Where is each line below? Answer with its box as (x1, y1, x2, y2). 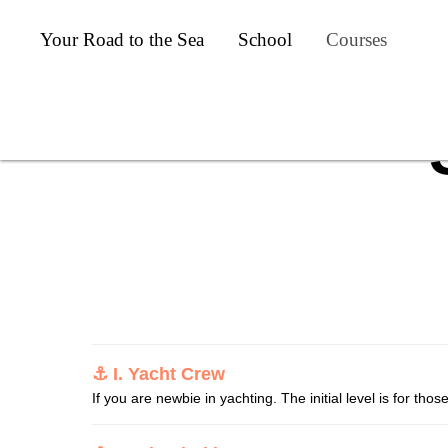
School (238, 29, 292, 50)
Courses (326, 29, 387, 50)
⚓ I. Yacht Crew (92, 364, 225, 384)
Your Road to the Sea (40, 29, 204, 50)
